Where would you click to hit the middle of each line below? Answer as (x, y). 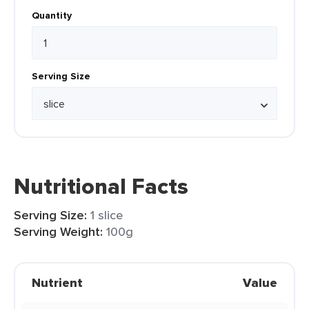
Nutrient (57, 283)
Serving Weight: (58, 232)
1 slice (107, 215)
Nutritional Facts (101, 186)
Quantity (52, 15)
